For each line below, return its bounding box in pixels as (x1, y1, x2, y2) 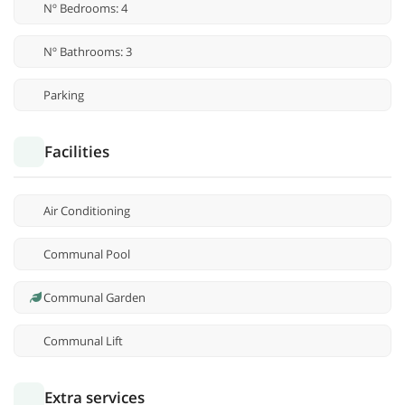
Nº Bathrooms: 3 (43, 43, 132, 61)
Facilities (44, 141, 109, 163)
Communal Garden (43, 289, 146, 306)
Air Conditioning (43, 202, 130, 220)
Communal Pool (43, 246, 130, 263)
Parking (43, 87, 84, 104)
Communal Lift (43, 333, 123, 350)
